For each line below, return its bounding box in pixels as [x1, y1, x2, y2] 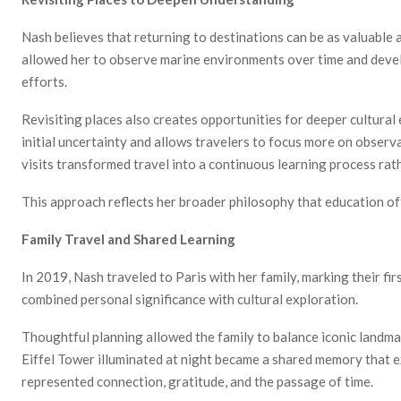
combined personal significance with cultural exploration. [21, 290, 358, 307]
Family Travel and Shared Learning [21, 230, 235, 247]
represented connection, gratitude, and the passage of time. [21, 372, 373, 389]
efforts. [21, 73, 67, 90]
